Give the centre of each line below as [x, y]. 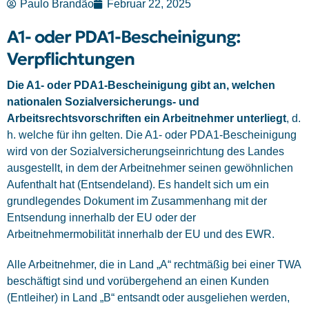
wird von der [38, 151]
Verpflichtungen [71, 59]
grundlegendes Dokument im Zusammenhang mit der [137, 201]
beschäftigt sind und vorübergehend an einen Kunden [138, 281]
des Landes [254, 151]
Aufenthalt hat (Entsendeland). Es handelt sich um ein [138, 184]
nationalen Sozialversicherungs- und [103, 101]
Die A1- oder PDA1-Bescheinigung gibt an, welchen [141, 85]
